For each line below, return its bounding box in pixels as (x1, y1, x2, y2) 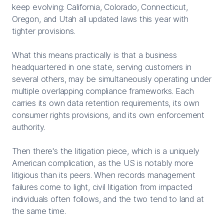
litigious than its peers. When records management (12, 169, 195, 180)
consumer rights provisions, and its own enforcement (12, 109, 205, 120)
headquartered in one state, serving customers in (12, 61, 191, 72)
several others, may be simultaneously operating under (12, 73, 211, 84)
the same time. (12, 205, 66, 216)
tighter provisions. (12, 25, 75, 36)
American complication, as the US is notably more (12, 157, 193, 168)
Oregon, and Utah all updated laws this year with (12, 13, 188, 24)
